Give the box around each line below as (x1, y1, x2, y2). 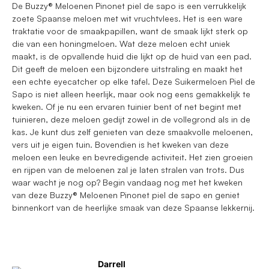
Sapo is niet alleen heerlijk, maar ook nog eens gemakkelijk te (12, 88, 250, 99)
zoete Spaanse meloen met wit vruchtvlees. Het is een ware (12, 13, 243, 23)
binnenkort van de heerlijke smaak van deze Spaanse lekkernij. (12, 202, 255, 213)
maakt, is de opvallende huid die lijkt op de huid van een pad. (12, 50, 252, 61)
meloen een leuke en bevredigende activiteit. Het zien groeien (12, 151, 253, 162)
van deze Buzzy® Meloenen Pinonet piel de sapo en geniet (12, 189, 240, 200)
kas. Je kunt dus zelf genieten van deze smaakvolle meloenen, (12, 126, 253, 137)
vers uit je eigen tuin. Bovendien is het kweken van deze (12, 139, 229, 150)
